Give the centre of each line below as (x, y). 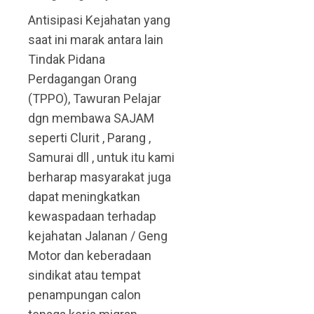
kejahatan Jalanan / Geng (98, 236)
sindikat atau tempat (84, 275)
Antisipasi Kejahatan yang (99, 20)
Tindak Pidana (67, 60)
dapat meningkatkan (84, 197)
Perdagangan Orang (82, 79)
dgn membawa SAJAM (91, 118)
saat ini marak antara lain (96, 40)
